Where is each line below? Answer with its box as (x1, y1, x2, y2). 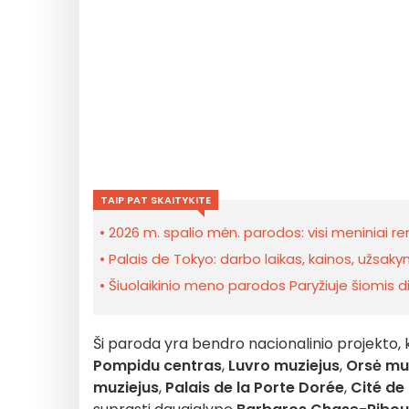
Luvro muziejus (228, 355, 340, 376)
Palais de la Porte (162, 377, 295, 398)
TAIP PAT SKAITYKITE (100, 193, 211, 207)
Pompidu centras (93, 355, 222, 376)
